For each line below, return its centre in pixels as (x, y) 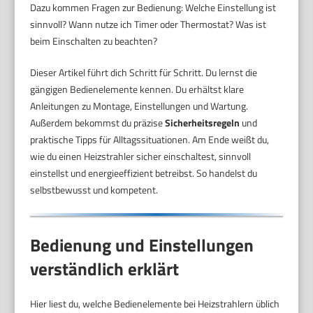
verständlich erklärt (105, 269)
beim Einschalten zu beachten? (94, 41)
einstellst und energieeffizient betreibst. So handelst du (144, 173)
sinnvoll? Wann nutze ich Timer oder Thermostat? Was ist (148, 24)
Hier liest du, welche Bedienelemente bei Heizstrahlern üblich (155, 303)
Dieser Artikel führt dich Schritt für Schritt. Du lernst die (144, 73)
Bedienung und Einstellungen (142, 245)
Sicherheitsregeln (203, 123)
